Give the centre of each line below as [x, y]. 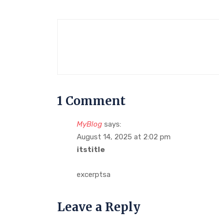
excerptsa [94, 174]
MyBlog [89, 124]
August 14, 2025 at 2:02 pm [124, 137]
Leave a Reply [99, 207]
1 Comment [91, 101]
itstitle [91, 149]
